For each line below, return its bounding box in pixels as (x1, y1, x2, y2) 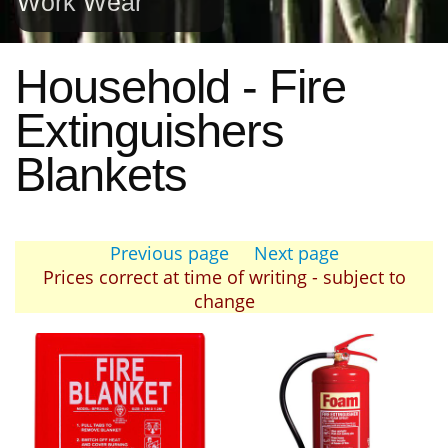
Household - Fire (15, 61, 346, 113)
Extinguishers (15, 105, 284, 157)
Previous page (109, 241, 229, 265)
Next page (253, 241, 339, 265)
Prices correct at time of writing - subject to (42, 265, 406, 289)
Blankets (15, 149, 187, 201)
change (193, 289, 255, 313)
